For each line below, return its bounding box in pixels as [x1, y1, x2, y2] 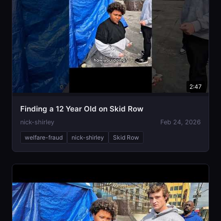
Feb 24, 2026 [160, 118, 201, 126]
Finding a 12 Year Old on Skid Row [20, 104, 144, 113]
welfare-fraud [25, 133, 63, 141]
